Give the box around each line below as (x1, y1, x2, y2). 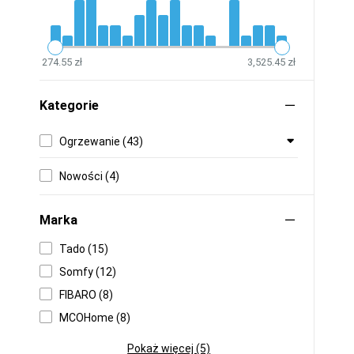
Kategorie (40, 98, 99, 113)
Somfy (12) (59, 265, 116, 278)
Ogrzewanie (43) (59, 135, 143, 148)
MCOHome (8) (59, 311, 130, 324)
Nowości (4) (59, 170, 119, 183)
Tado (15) (59, 243, 108, 255)
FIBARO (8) (59, 288, 113, 301)
